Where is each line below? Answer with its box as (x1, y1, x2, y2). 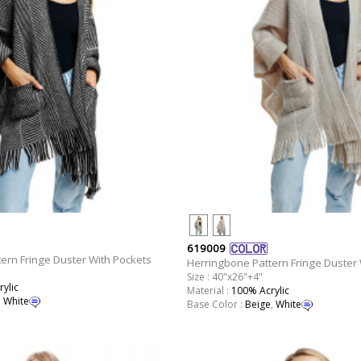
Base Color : (186, 297, 245, 311)
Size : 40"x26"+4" (186, 270, 263, 284)
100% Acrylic (230, 284, 289, 297)
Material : (186, 284, 231, 297)
